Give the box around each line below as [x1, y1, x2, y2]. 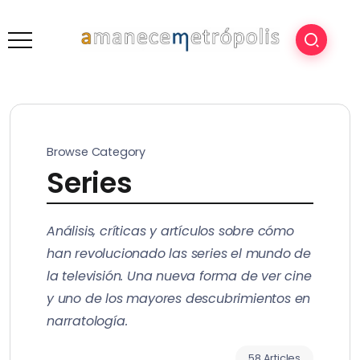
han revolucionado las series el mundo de [47, 244, 311, 263]
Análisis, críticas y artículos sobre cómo [47, 222, 294, 240]
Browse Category [47, 144, 145, 160]
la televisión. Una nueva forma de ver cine [47, 267, 312, 285]
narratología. [47, 312, 128, 330]
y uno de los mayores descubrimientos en [47, 289, 311, 308]
